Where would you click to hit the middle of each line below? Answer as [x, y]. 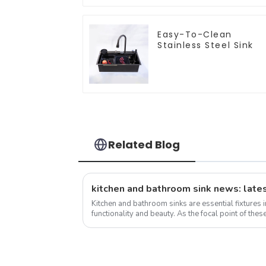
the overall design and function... [148, 224]
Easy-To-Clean [195, 34]
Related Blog [144, 144]
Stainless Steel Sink [205, 45]
